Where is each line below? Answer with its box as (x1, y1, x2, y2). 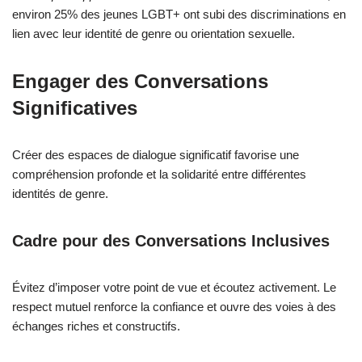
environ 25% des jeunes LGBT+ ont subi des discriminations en (12, 7, 346, 21)
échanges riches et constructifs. (12, 319, 180, 333)
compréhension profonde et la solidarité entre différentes (12, 167, 306, 181)
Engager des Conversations (12, 70, 268, 92)
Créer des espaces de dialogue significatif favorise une (12, 148, 299, 162)
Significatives (12, 97, 137, 119)
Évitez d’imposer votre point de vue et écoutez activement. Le (12, 280, 336, 294)
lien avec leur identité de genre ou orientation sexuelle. (12, 27, 295, 40)
